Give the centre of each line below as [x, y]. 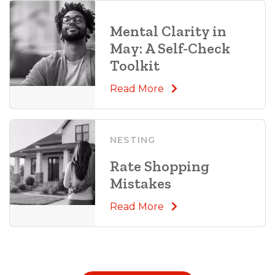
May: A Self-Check [170, 48]
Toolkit [134, 65]
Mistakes [140, 183]
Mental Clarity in [168, 31]
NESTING [133, 140]
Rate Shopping [159, 166]
